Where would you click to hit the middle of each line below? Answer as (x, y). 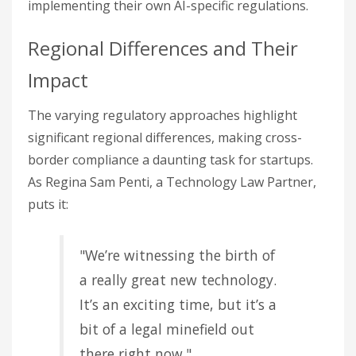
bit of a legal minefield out (167, 329)
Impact (58, 79)
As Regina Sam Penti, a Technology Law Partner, (172, 182)
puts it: (48, 204)
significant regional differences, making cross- (165, 137)
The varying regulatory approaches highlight (163, 115)
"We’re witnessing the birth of (177, 255)
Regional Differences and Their (163, 48)
